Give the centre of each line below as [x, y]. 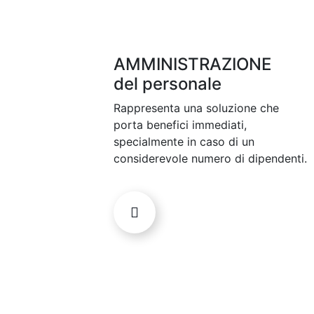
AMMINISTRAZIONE [192, 64]
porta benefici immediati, [180, 125]
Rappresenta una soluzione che [196, 108]
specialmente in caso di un [184, 142]
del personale [168, 84]
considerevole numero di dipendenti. [210, 159]
